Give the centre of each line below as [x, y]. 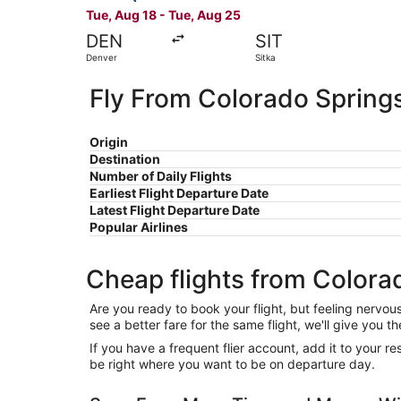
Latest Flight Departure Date [175, 209]
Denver [102, 57]
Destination [125, 158]
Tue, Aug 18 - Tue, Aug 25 [163, 14]
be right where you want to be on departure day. [232, 363]
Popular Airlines [139, 226]
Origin [109, 141]
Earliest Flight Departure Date [179, 192]
